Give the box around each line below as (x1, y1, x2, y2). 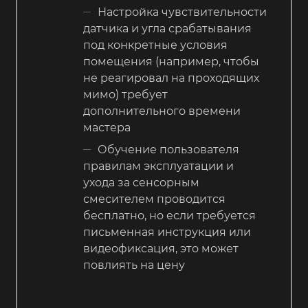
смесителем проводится (83, 192, 225, 206)
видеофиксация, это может (83, 241, 239, 255)
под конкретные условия (83, 38, 228, 52)
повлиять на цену (83, 258, 185, 272)
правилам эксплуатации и (83, 159, 234, 173)
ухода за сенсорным (83, 175, 199, 189)
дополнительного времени (83, 104, 241, 118)
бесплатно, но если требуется (83, 208, 256, 222)
